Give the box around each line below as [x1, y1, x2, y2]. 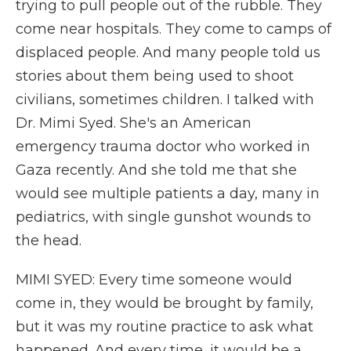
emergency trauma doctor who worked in [16, 138, 310, 155]
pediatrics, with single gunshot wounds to [16, 208, 311, 226]
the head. [16, 232, 81, 249]
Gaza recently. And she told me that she [16, 161, 297, 179]
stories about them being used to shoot [16, 67, 294, 85]
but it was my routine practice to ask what [16, 318, 313, 335]
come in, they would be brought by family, [16, 295, 313, 312]
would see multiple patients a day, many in [16, 185, 320, 202]
